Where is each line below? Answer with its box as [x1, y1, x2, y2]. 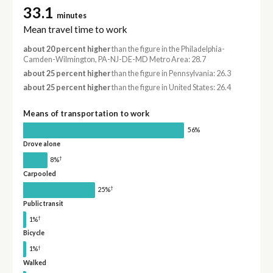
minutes [56, 11, 87, 21]
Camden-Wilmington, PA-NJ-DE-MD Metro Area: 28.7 [23, 54, 206, 64]
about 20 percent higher [23, 44, 110, 54]
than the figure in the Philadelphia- [110, 44, 225, 54]
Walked [23, 259, 46, 267]
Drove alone [23, 140, 60, 148]
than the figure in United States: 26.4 [110, 83, 231, 93]
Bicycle [23, 229, 44, 237]
